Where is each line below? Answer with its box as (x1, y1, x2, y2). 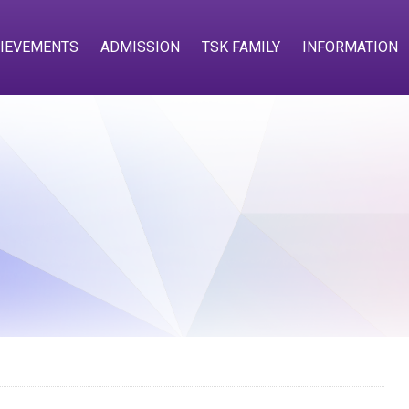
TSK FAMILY (202, 38, 280, 56)
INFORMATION (302, 38, 398, 56)
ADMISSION (100, 38, 180, 56)
